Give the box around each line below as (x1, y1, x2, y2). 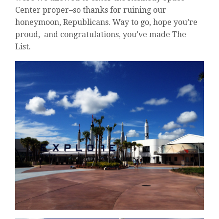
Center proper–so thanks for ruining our (15, 5, 167, 15)
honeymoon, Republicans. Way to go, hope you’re (15, 17, 198, 27)
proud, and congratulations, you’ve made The (15, 29, 187, 39)
